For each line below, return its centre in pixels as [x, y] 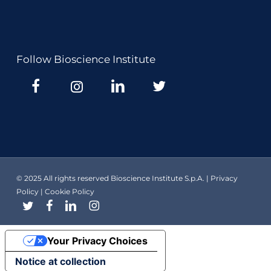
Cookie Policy [69, 192]
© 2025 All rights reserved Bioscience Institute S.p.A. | [113, 178]
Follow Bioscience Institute [86, 59]
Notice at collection [60, 262]
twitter [34, 204]
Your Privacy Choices [97, 241]
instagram [107, 204]
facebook [62, 204]
